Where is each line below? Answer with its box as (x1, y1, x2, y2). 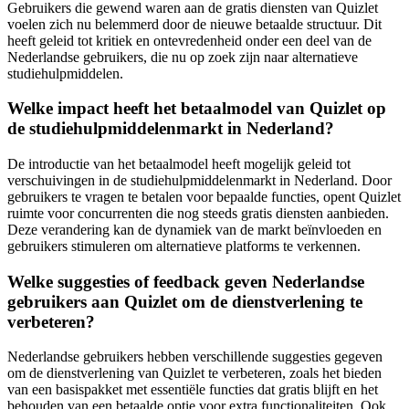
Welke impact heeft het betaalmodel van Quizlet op (7, 99, 386, 119)
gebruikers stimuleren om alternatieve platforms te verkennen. (7, 238, 361, 255)
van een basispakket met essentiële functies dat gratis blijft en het (7, 382, 378, 398)
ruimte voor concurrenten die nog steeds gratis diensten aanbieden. (7, 205, 389, 222)
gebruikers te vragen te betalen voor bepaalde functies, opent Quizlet (7, 189, 401, 205)
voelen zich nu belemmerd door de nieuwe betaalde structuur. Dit (7, 16, 382, 32)
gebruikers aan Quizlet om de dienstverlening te (7, 291, 362, 311)
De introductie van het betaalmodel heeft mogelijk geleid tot (7, 156, 351, 173)
